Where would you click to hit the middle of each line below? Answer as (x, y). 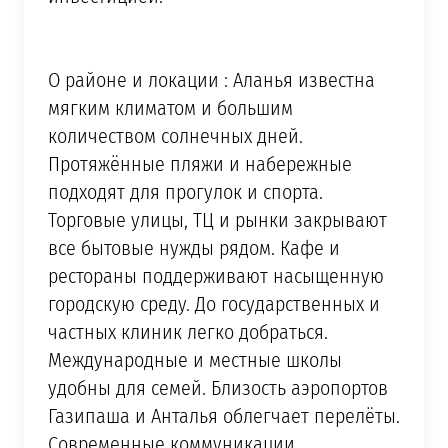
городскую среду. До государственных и (213, 303)
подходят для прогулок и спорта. (185, 191)
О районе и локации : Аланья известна (211, 79)
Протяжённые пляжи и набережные (199, 163)
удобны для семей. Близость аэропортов (217, 387)
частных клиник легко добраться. (187, 331)
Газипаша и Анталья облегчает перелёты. (223, 415)
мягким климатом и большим (170, 107)
